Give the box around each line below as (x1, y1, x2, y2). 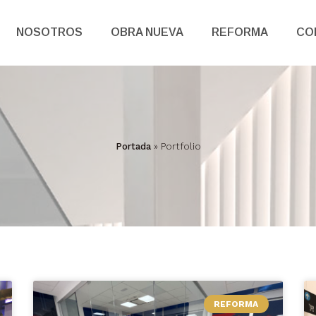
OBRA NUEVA (111, 26, 183, 39)
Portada (115, 140, 151, 152)
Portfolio (160, 140, 201, 152)
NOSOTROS (16, 26, 83, 39)
